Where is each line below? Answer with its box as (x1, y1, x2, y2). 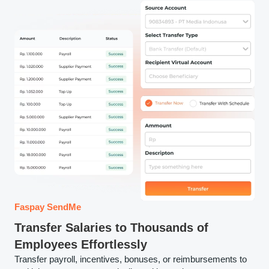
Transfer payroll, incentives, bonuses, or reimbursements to (14, 253, 247, 264)
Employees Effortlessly (14, 237, 147, 251)
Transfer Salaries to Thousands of (14, 220, 208, 234)
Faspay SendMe (14, 201, 81, 212)
